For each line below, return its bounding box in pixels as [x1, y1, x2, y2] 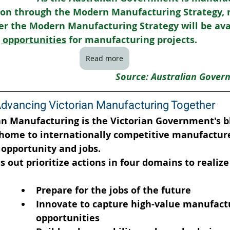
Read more [85, 53, 123, 63]
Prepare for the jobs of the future [36, 184, 191, 197]
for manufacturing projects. [66, 33, 197, 46]
